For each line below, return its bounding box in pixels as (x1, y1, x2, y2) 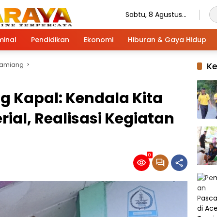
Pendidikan (31, 34, 69, 45)
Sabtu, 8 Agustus (125, 9, 183, 19)
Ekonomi (84, 34, 113, 45)
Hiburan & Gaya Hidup (128, 34, 206, 45)
